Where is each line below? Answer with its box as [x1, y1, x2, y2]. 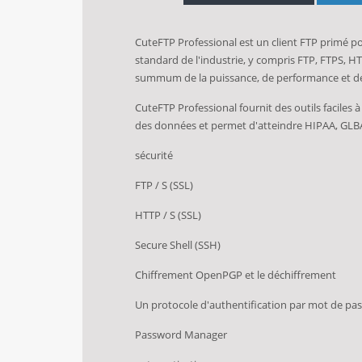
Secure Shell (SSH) [135, 237, 221, 252]
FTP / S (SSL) [135, 177, 193, 192]
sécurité [135, 147, 173, 162]
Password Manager [135, 326, 227, 342]
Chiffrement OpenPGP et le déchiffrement [135, 267, 336, 282]
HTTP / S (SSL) [135, 207, 201, 222]
